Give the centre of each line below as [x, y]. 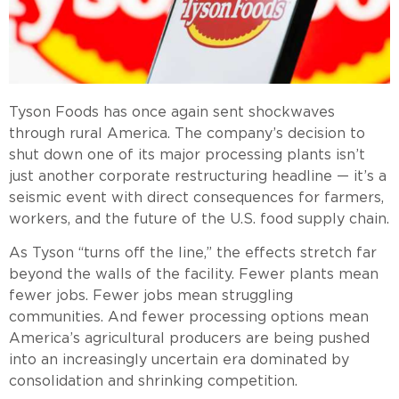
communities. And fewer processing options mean [189, 317]
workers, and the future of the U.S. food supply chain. [199, 219]
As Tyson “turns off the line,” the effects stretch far [193, 253]
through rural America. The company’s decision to [187, 133]
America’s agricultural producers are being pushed [189, 338]
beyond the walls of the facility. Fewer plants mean [194, 274]
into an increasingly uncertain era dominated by [179, 360]
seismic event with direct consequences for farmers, [196, 197]
